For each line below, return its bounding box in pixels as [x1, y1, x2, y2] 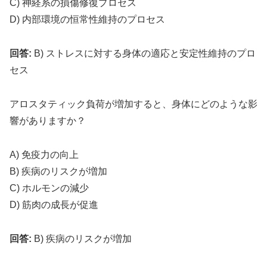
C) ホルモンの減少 [10, 182, 89, 193]
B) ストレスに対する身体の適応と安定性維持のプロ [32, 48, 256, 59]
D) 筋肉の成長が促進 [10, 199, 98, 210]
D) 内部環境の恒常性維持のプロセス [10, 14, 165, 25]
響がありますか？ [10, 115, 86, 126]
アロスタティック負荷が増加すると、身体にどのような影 [10, 98, 257, 109]
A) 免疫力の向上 [10, 149, 79, 160]
